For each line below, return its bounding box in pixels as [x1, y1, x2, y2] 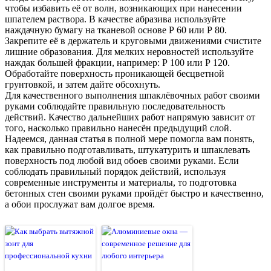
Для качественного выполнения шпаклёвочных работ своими [5, 90, 260, 100]
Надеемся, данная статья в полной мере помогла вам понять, [5, 133, 255, 144]
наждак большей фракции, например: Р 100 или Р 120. [5, 57, 230, 68]
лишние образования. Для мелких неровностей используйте [5, 46, 253, 57]
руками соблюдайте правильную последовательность [5, 100, 225, 111]
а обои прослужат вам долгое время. [5, 198, 155, 209]
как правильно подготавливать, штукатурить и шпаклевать [5, 144, 250, 155]
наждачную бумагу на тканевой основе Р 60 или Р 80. [5, 24, 227, 35]
